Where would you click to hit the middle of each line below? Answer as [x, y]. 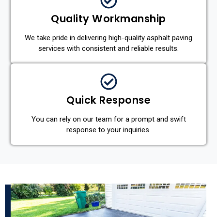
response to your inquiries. [108, 130]
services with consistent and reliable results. [108, 49]
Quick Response [108, 100]
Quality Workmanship [108, 19]
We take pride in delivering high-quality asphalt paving [108, 38]
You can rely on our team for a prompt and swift [108, 119]
